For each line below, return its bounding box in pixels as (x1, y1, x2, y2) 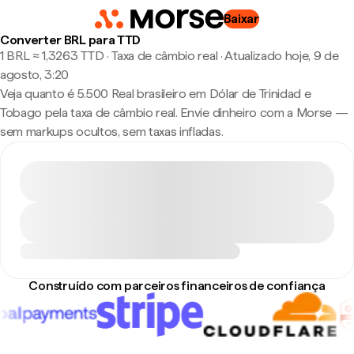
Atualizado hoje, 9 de (224, 48, 339, 63)
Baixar (223, 11, 259, 26)
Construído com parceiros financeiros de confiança (28, 278, 326, 293)
